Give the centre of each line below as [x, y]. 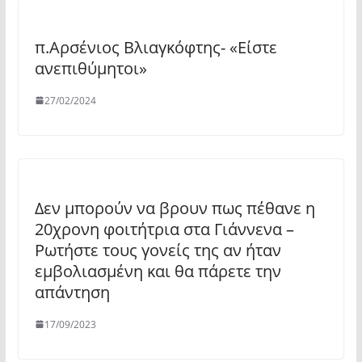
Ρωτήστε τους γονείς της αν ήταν [158, 250]
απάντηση [72, 292]
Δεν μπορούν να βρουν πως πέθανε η [175, 208]
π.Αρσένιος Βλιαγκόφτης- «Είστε [156, 47]
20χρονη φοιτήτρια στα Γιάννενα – [164, 229]
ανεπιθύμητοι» [90, 68]
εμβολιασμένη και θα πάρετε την [158, 271]
